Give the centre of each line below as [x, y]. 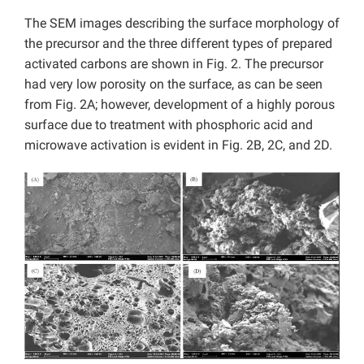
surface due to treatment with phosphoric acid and [169, 124]
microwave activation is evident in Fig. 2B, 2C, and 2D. [178, 145]
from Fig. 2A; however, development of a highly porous [180, 104]
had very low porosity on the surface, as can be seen [173, 84]
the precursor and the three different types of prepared [178, 43]
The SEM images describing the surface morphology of [182, 23]
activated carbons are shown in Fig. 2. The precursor [174, 63]
